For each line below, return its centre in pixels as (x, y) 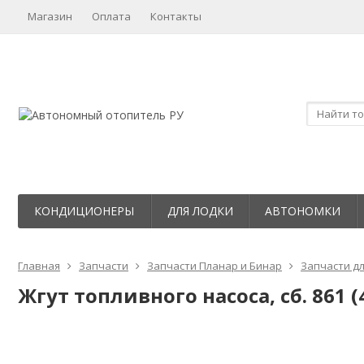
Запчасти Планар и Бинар (214, 266)
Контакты (176, 16)
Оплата (111, 16)
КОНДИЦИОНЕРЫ (84, 211)
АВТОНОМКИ (303, 211)
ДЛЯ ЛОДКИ (200, 211)
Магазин (50, 16)
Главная (39, 266)
